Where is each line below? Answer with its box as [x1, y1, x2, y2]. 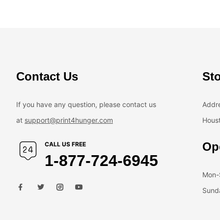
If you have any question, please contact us [16, 100, 156, 109]
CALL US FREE [45, 140, 86, 148]
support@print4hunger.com [25, 115, 113, 124]
